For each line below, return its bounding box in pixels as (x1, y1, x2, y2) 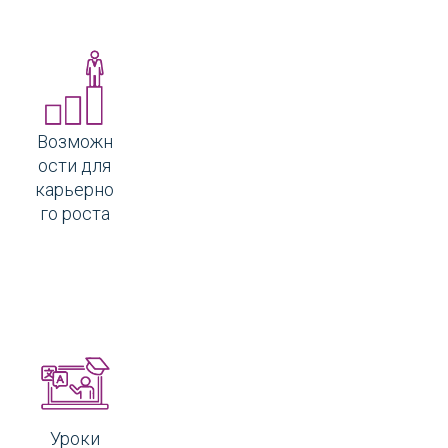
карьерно (35, 178, 115, 200)
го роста (39, 202, 110, 224)
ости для (38, 154, 112, 176)
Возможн (36, 130, 113, 152)
